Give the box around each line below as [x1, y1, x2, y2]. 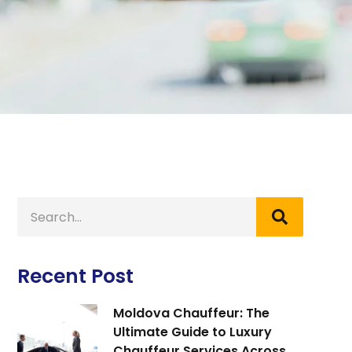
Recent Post [16, 262, 134, 290]
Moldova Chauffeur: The [112, 304, 269, 322]
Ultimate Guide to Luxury [112, 323, 272, 341]
